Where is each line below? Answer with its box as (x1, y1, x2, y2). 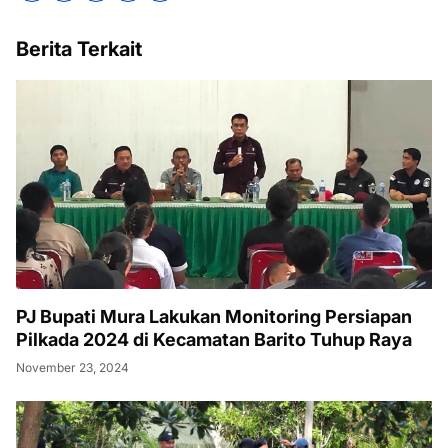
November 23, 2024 (16, 360, 129, 376)
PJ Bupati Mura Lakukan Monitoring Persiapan (16, 306, 412, 328)
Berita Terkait (16, 36, 142, 61)
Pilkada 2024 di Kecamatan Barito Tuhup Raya (16, 329, 412, 351)
